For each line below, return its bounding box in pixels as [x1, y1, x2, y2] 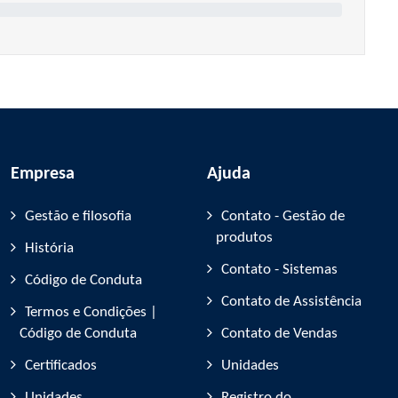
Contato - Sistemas [221, 262, 338, 277]
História [25, 241, 74, 256]
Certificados [25, 358, 97, 373]
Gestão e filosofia [25, 209, 131, 224]
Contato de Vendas [221, 326, 338, 341]
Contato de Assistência [221, 294, 362, 309]
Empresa [11, 165, 75, 183]
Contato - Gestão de [221, 209, 345, 224]
